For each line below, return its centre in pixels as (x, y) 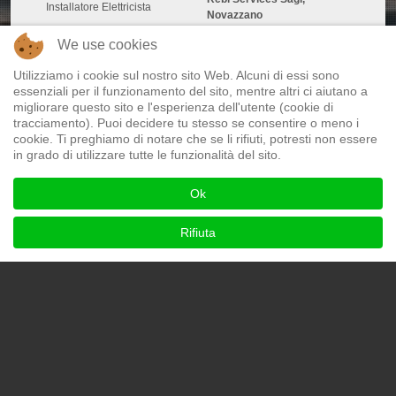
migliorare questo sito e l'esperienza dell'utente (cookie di (173, 107)
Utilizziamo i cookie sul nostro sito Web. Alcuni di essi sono (176, 75)
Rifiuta (198, 232)
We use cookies (107, 45)
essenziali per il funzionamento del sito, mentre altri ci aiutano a (190, 91)
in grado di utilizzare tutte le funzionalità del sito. (147, 155)
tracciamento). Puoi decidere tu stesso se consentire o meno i (186, 123)
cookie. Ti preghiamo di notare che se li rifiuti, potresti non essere (195, 139)
